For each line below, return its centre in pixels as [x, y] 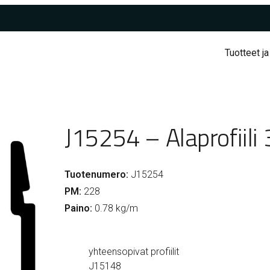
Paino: [79, 209]
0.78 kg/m [115, 209]
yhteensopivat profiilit [134, 252]
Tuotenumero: [97, 175]
